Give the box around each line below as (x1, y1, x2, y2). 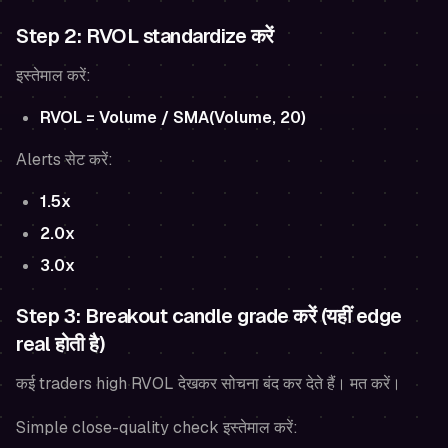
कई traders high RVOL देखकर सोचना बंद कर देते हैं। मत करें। (16, 372, 401, 394)
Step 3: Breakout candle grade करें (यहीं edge (16, 302, 402, 329)
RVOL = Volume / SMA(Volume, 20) (40, 106, 306, 128)
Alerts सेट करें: (16, 148, 113, 170)
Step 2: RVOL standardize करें (16, 22, 274, 49)
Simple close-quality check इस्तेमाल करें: (16, 416, 298, 438)
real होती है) (16, 330, 105, 357)
